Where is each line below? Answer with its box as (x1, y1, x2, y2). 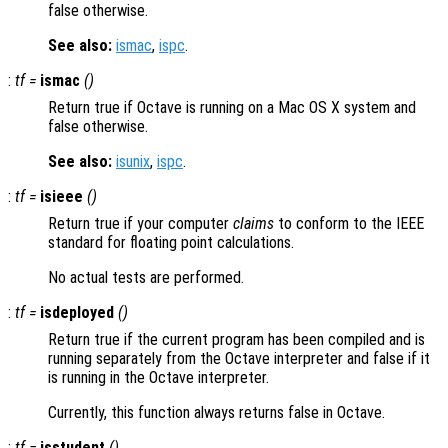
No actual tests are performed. (48, 268, 244, 288)
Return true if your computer (48, 214, 233, 234)
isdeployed (40, 303, 114, 323)
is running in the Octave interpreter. (48, 368, 269, 388)
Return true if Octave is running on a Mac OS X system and (48, 98, 416, 118)
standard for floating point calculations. (48, 233, 294, 253)
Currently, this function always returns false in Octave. (48, 403, 385, 423)
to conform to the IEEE (274, 214, 424, 234)
